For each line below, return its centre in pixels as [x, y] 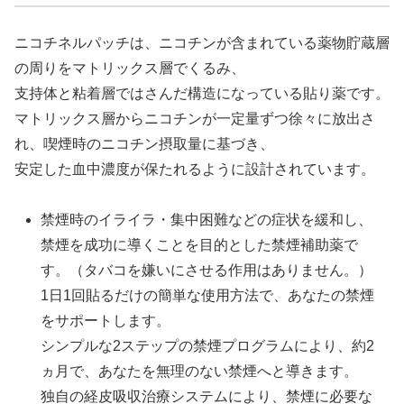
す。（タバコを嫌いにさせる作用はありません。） [207, 271]
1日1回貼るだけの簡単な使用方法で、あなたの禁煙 [208, 296]
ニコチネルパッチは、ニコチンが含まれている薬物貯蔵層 [202, 42]
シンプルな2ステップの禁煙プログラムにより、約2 [208, 346]
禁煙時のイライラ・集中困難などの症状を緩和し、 [207, 220]
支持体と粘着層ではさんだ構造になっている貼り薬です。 [202, 93]
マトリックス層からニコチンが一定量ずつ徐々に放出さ [195, 118]
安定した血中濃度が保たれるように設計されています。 [195, 169]
